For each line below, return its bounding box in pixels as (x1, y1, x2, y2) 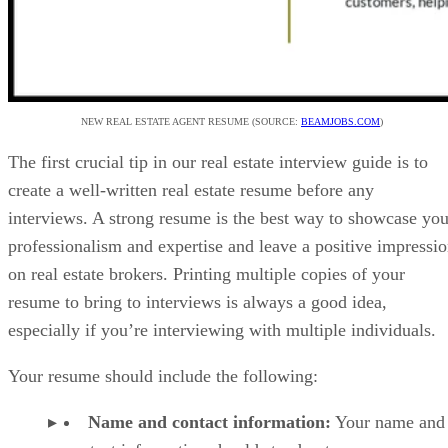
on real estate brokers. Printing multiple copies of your (8, 263, 405, 284)
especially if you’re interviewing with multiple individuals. (8, 319, 436, 340)
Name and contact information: (88, 411, 331, 432)
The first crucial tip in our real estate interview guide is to (8, 151, 428, 172)
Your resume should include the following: (8, 365, 323, 386)
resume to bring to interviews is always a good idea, (8, 291, 387, 312)
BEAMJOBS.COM (301, 115, 380, 127)
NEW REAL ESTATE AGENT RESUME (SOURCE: (81, 115, 301, 127)
